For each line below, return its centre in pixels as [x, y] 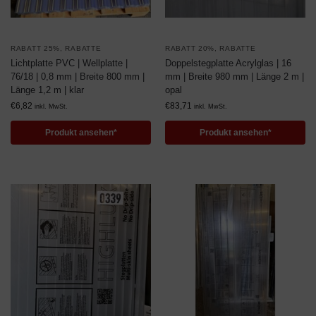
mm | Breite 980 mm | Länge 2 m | [235, 77]
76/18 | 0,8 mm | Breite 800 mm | [78, 77]
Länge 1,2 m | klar [47, 90]
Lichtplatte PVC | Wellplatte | [69, 63]
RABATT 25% [35, 48]
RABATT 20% [190, 48]
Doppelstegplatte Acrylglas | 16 [228, 63]
